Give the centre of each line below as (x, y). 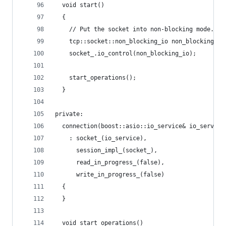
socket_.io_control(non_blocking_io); (126, 53)
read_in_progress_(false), (110, 162)
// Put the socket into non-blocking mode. (134, 29)
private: (69, 114)
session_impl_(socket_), (106, 150)
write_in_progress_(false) (110, 175)
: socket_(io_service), (101, 138)
